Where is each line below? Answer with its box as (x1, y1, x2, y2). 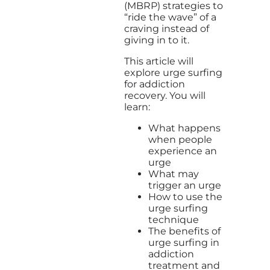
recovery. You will (124, 89, 206, 101)
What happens (148, 122, 221, 134)
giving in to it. (124, 34, 192, 46)
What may (148, 168, 199, 180)
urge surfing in (148, 236, 219, 248)
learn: (124, 101, 150, 113)
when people (148, 133, 212, 145)
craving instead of (124, 22, 209, 34)
